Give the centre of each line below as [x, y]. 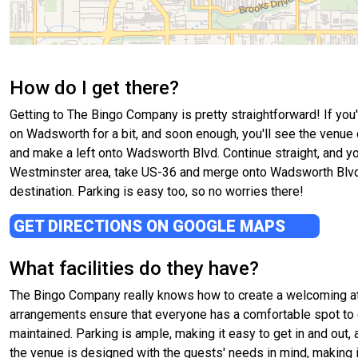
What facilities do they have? [134, 269]
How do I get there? [94, 88]
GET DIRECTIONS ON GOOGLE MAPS [151, 227]
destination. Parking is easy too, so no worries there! [157, 192]
